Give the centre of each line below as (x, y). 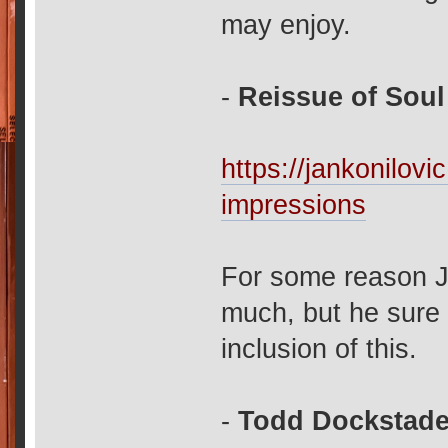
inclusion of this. (319, 349)
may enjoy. (286, 25)
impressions (294, 205)
